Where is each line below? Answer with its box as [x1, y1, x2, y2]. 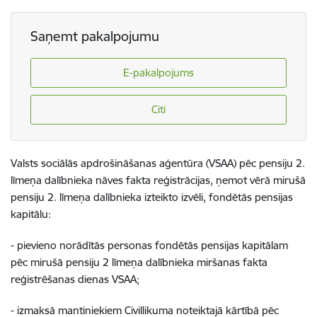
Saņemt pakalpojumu [30, 28, 159, 45]
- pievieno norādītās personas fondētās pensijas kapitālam [11, 238, 288, 252]
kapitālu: [11, 207, 51, 221]
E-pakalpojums [123, 66, 194, 80]
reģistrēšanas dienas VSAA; [11, 272, 139, 286]
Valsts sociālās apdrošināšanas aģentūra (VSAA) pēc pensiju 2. [11, 156, 305, 170]
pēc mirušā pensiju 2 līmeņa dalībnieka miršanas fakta [11, 255, 267, 269]
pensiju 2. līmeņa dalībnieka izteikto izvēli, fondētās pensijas [11, 190, 293, 204]
